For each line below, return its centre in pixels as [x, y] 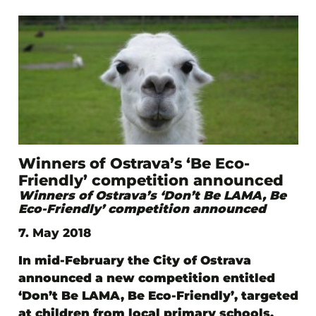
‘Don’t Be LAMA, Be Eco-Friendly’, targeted [158, 296]
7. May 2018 [54, 233]
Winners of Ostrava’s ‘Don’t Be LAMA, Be [152, 196]
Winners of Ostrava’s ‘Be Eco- [134, 164]
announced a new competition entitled [146, 278]
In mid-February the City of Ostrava [134, 261]
